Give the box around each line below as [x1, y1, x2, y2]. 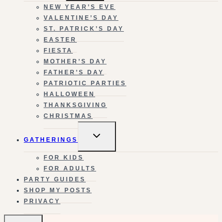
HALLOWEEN [44, 90, 95, 98]
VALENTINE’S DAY [44, 14, 118, 21]
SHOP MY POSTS [24, 186, 92, 194]
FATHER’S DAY [44, 68, 104, 76]
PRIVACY [24, 197, 60, 205]
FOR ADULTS [44, 165, 96, 172]
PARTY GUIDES [24, 175, 86, 183]
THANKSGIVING [44, 101, 107, 109]
